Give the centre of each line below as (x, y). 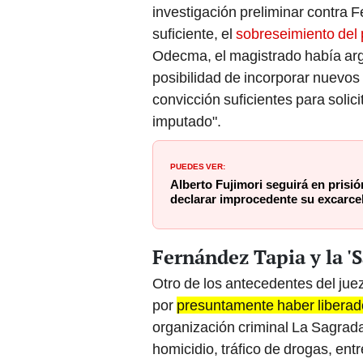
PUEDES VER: (198, 166)
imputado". (187, 122)
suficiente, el (194, 34)
